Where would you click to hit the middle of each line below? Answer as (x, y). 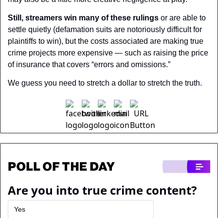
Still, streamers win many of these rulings (83, 18)
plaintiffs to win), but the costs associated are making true (106, 41)
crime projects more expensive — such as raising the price (108, 53)
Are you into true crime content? (102, 190)
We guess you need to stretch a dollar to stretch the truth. (105, 83)
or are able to (182, 18)
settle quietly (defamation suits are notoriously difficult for (105, 29)
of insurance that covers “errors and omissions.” (89, 64)
